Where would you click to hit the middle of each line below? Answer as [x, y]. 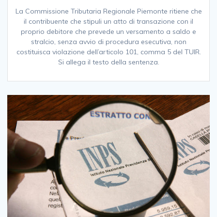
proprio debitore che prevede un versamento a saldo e [108, 31]
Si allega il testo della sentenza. [108, 62]
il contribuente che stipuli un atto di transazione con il [108, 21]
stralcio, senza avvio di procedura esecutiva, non [108, 41]
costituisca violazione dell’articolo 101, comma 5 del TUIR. [108, 52]
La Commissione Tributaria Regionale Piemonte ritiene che [108, 11]
